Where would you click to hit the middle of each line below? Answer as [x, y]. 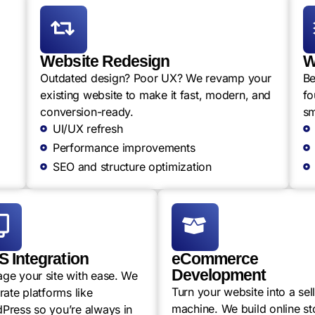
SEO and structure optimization [132, 167]
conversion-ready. [87, 112]
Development [219, 275]
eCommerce [215, 259]
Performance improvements [124, 148]
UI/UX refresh [88, 129]
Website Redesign [105, 61]
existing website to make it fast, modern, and [156, 95]
